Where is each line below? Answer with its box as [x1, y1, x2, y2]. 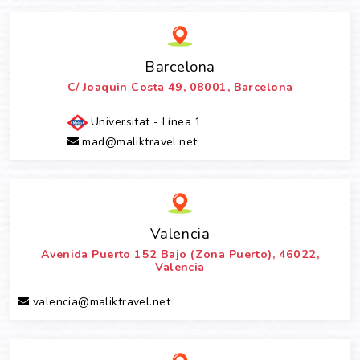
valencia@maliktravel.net [29, 294, 170, 309]
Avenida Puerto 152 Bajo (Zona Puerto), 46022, [40, 247, 320, 262]
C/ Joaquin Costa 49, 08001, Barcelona [67, 80, 293, 95]
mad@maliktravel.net [79, 134, 198, 149]
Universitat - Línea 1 [87, 114, 202, 129]
